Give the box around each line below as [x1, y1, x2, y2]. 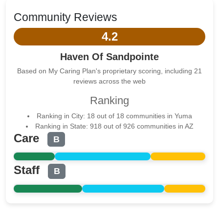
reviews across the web [73, 77, 146, 85]
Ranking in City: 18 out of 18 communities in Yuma [36, 112, 192, 120]
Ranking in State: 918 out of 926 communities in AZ [35, 122, 194, 130]
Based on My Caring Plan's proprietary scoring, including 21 [17, 67, 202, 75]
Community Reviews [14, 11, 117, 23]
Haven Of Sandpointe [60, 51, 159, 62]
